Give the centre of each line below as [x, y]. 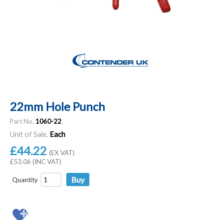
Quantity [25, 179]
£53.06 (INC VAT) [36, 161]
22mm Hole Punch [57, 106]
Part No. [22, 121]
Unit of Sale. [29, 134]
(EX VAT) [62, 152]
